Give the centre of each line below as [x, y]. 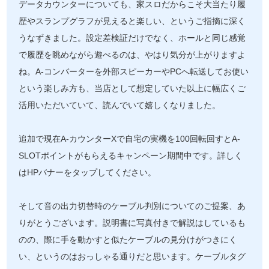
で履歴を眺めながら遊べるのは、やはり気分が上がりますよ [132, 55]
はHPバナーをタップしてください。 [88, 173]
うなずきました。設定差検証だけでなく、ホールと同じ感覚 [132, 38]
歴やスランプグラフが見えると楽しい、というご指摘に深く [132, 22]
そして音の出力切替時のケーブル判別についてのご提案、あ [132, 207]
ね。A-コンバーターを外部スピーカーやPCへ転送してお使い [134, 72]
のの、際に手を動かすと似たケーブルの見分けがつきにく [128, 240]
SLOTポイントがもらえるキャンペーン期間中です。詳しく [131, 156]
